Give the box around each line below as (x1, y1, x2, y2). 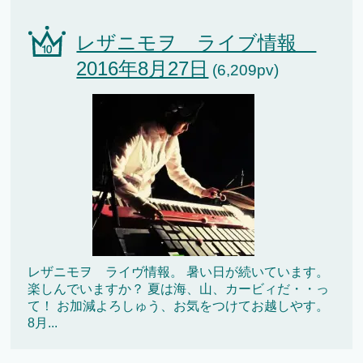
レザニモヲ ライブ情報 (76, 32, 317, 54)
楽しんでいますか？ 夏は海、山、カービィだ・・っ (28, 282, 330, 297)
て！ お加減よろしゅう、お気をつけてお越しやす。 (28, 299, 330, 314)
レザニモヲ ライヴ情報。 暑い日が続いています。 (28, 265, 330, 280)
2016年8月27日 (76, 58, 209, 80)
